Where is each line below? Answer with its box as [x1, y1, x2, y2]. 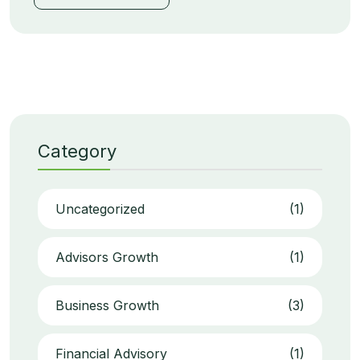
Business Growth [55, 297, 159, 314]
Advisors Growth [55, 249, 158, 266]
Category [38, 141, 117, 162]
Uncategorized [55, 201, 145, 218]
